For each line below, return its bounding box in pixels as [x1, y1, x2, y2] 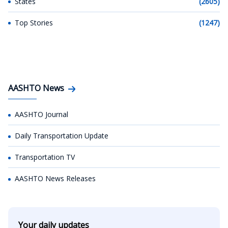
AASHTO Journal [15, 109, 68, 119]
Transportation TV [15, 152, 75, 162]
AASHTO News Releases [15, 174, 96, 183]
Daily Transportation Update [15, 131, 108, 140]
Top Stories [15, 18, 53, 27]
